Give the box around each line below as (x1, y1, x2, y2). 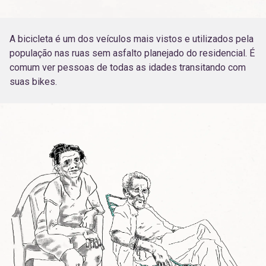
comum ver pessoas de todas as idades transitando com (9, 61, 246, 73)
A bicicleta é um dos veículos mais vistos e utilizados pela (9, 33, 254, 45)
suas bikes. (9, 75, 57, 87)
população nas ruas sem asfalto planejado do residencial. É (9, 47, 255, 59)
